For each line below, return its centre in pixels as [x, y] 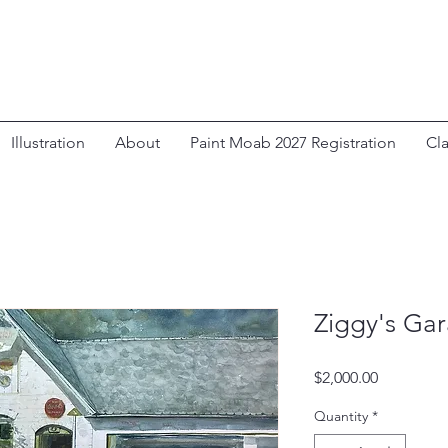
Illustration [48, 143]
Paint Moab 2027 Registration [293, 143]
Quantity [341, 416]
